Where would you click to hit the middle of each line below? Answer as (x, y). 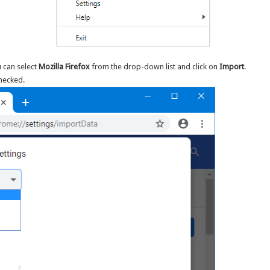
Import (232, 67)
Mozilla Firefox (64, 67)
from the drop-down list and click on (155, 67)
